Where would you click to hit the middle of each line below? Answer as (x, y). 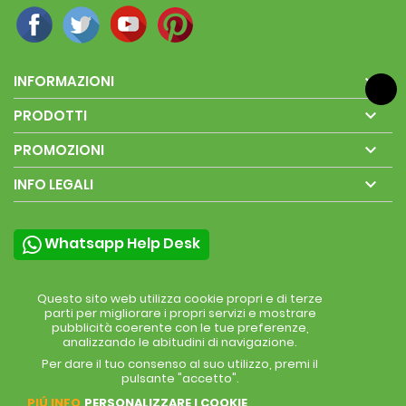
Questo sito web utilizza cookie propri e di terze (180, 299)
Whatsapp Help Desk (122, 244)
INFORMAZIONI (64, 81)
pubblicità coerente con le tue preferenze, (180, 328)
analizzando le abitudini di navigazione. (180, 342)
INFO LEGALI (53, 184)
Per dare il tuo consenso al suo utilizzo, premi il (180, 364)
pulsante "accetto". (180, 378)
